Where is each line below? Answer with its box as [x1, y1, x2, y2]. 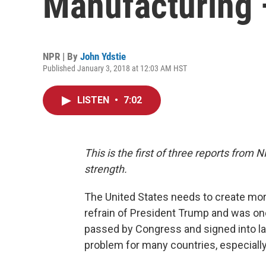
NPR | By [43, 50, 80, 62]
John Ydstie [80, 50, 126, 62]
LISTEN [77, 94, 112, 106]
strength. [84, 163, 127, 175]
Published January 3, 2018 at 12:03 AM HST [43, 64, 187, 73]
